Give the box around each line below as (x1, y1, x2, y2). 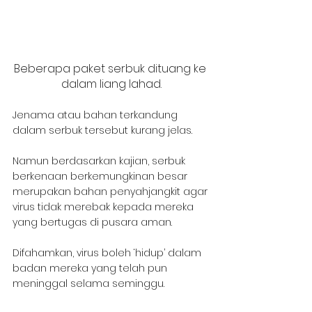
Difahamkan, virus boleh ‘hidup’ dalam (13, 245, 204, 260)
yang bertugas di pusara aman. (13, 214, 172, 229)
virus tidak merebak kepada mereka (13, 199, 196, 214)
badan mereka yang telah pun (13, 260, 170, 275)
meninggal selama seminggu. (13, 276, 164, 290)
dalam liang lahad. (61, 75, 162, 92)
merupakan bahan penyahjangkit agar (13, 184, 210, 198)
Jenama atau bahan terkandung (13, 107, 180, 122)
